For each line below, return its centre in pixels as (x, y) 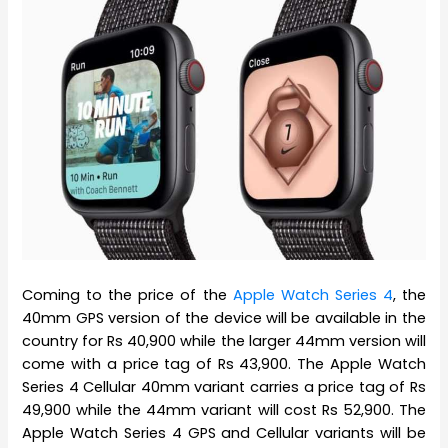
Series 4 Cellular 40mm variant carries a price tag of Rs (224, 386)
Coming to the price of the (127, 294)
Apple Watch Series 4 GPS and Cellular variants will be (224, 432)
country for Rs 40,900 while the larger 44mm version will (224, 340)
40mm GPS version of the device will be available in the (224, 317)
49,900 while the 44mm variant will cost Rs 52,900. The (224, 409)
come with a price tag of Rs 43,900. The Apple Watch (224, 363)
